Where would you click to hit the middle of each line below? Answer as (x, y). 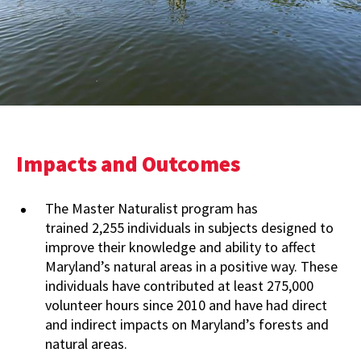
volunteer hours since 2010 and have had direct (186, 305)
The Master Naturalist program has (151, 208)
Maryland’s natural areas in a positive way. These (191, 266)
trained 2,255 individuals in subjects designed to (189, 228)
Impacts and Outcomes (128, 164)
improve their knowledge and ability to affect (180, 247)
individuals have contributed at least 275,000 (179, 286)
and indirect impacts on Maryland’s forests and (187, 324)
